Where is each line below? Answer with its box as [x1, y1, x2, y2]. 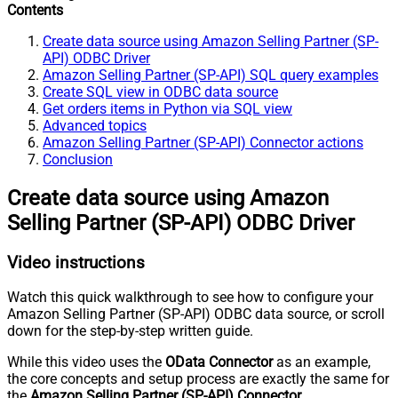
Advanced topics [43, 116, 147, 134]
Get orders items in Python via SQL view [43, 99, 292, 117]
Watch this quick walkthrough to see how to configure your [7, 289, 373, 306]
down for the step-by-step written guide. [7, 322, 253, 340]
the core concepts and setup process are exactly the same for [7, 370, 389, 388]
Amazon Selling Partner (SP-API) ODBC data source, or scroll [7, 306, 385, 323]
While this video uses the [7, 354, 165, 371]
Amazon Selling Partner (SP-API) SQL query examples [43, 66, 378, 84]
